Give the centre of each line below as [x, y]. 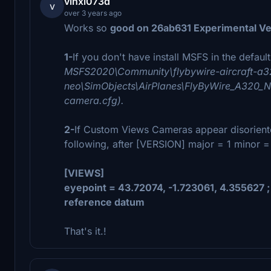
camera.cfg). [94, 100]
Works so [87, 28]
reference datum [104, 202]
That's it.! [85, 231]
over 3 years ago [93, 13]
